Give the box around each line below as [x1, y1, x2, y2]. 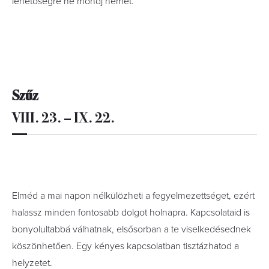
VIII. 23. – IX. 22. [12, 106, 115, 127]
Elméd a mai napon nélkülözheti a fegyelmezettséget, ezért [12, 190, 255, 202]
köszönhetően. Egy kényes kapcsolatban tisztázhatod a [12, 240, 239, 252]
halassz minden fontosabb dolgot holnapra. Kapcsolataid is [12, 207, 250, 219]
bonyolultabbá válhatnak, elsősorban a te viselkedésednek [12, 223, 251, 235]
